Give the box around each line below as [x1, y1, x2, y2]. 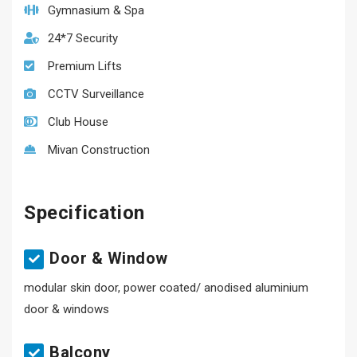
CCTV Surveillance [48, 87, 144, 101]
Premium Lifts [48, 59, 122, 73]
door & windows [24, 302, 109, 316]
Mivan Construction [48, 143, 150, 157]
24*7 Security [48, 31, 118, 45]
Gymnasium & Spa [48, 3, 144, 18]
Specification [24, 202, 145, 224]
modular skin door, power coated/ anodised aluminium [24, 280, 308, 295]
